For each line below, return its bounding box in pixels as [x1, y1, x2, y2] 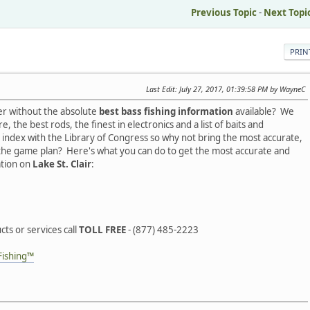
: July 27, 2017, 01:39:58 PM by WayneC [175, 84, 305, 95]
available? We [233, 105, 294, 118]
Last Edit [146, 84, 175, 95]
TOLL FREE [79, 224, 126, 237]
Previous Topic [191, 6, 257, 19]
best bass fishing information [99, 105, 233, 118]
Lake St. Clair [33, 158, 91, 171]
